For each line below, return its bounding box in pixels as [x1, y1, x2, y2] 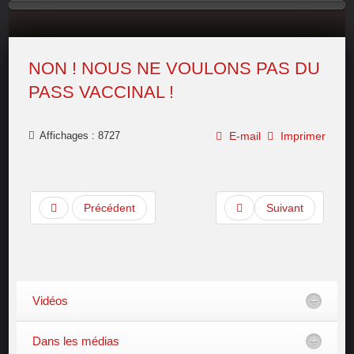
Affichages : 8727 [36, 130, 121, 141]
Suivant [265, 201, 303, 214]
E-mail [225, 130, 261, 142]
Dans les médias [32, 334, 120, 348]
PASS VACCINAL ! [28, 82, 175, 102]
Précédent [84, 201, 136, 214]
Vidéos [32, 294, 69, 307]
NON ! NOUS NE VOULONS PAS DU [28, 58, 321, 78]
